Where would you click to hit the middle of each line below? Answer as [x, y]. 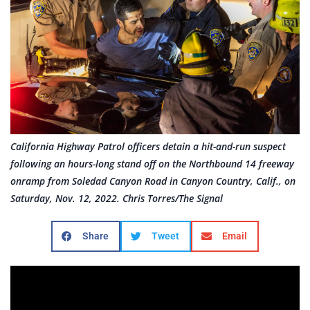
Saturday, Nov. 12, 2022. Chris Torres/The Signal [117, 198]
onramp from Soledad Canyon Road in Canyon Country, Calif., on [153, 181]
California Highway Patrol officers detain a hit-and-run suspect [148, 146]
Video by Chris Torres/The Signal [155, 290]
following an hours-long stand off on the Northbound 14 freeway [152, 163]
